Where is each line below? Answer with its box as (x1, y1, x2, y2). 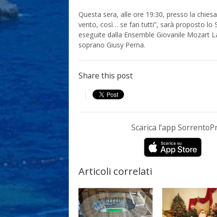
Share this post (78, 70, 133, 81)
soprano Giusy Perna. (78, 40, 145, 49)
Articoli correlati (78, 164, 152, 178)
